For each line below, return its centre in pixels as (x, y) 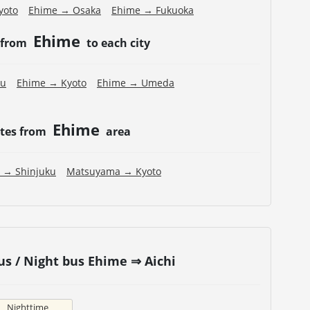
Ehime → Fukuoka (153, 10)
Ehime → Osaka (65, 10)
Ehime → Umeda (136, 83)
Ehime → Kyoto (52, 83)
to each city (117, 43)
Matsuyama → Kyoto (114, 172)
